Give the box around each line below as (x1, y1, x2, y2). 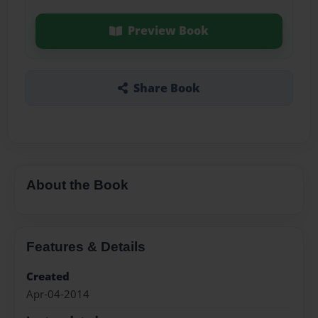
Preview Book (127, 23, 209, 39)
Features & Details (26, 238, 146, 254)
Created (26, 269, 70, 285)
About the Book (26, 177, 128, 192)
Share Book (133, 79, 200, 96)
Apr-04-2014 (26, 286, 89, 302)
